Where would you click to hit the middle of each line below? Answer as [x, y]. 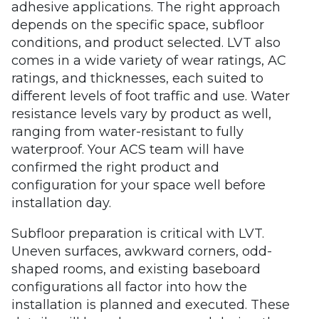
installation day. [61, 203]
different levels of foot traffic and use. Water [151, 96]
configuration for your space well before [138, 185]
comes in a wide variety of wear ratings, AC [149, 61]
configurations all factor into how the [129, 287]
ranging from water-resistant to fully [127, 132]
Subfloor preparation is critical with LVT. [138, 234]
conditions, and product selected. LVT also [146, 43]
